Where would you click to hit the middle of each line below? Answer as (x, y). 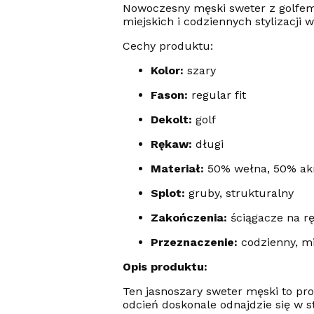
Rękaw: (171, 144)
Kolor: (167, 70)
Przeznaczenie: (194, 242)
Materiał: (177, 168)
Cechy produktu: (168, 46)
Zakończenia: (189, 217)
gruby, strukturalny (239, 193)
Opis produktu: (165, 266)
